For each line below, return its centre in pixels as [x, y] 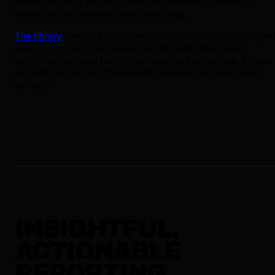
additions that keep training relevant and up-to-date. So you [143, 60]
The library [38, 36]
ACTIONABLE [98, 250]
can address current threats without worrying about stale [138, 73]
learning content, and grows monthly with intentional [129, 48]
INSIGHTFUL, [97, 228]
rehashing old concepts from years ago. [101, 14]
